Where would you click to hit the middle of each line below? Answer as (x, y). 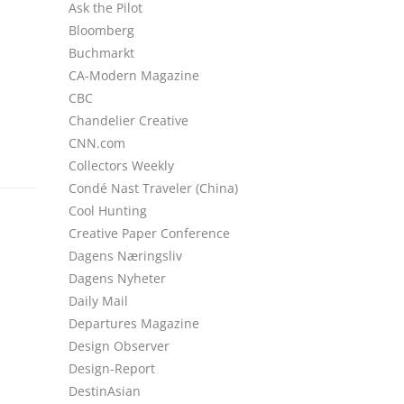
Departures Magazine (134, 323)
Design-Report (112, 368)
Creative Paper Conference (149, 233)
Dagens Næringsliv (125, 256)
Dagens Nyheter (117, 278)
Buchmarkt (101, 53)
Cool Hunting (108, 211)
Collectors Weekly (121, 165)
